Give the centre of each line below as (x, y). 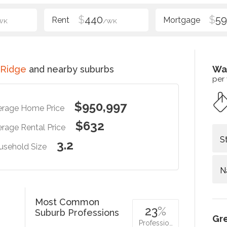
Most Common (67, 202)
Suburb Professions (77, 213)
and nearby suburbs (70, 69)
